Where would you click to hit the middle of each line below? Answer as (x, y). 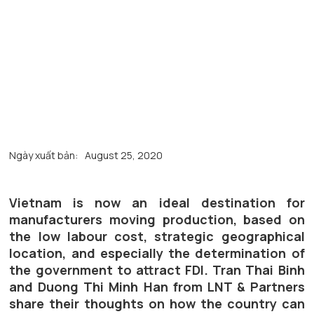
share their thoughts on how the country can (157, 304)
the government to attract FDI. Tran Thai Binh (157, 270)
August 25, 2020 (124, 156)
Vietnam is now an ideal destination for (157, 203)
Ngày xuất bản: (44, 156)
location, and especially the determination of (157, 253)
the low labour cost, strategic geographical (157, 237)
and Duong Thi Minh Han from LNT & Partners (157, 287)
